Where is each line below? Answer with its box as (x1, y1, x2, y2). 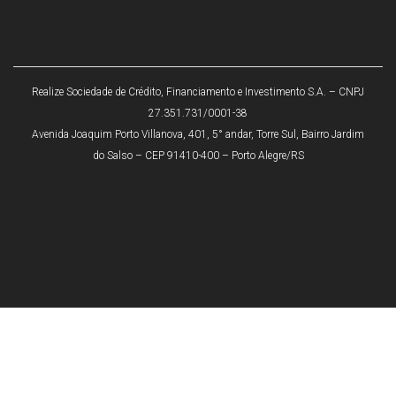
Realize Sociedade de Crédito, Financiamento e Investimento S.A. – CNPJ (32, 86, 364, 99)
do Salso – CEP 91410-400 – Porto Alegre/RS (92, 149, 304, 163)
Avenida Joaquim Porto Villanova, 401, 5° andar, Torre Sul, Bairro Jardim (32, 128, 364, 141)
